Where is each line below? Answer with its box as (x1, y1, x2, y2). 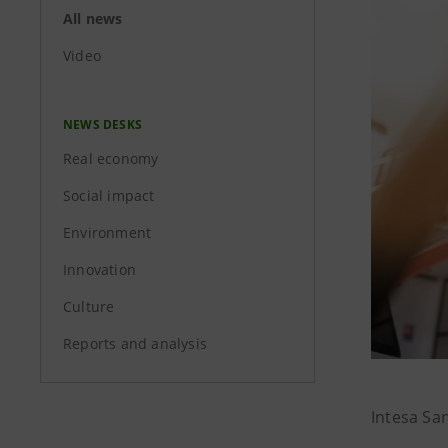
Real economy (63, 149, 159, 168)
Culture (63, 297, 115, 316)
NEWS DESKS (63, 116, 142, 133)
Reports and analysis (63, 334, 207, 353)
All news (63, 9, 123, 28)
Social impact (63, 186, 155, 205)
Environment (63, 223, 152, 242)
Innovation (63, 260, 136, 279)
